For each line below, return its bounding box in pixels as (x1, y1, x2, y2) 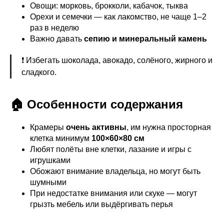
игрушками (30, 156, 70, 164)
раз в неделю (30, 23, 79, 32)
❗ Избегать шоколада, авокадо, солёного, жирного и (21, 56, 212, 64)
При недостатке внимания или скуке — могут (30, 189, 197, 197)
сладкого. (21, 68, 56, 76)
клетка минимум (30, 134, 91, 142)
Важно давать (30, 34, 84, 43)
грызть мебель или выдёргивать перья (30, 200, 173, 208)
